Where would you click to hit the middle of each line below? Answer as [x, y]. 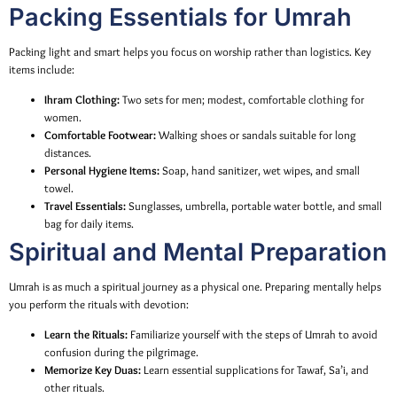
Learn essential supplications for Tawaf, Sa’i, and [255, 370]
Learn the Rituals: [86, 335]
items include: [42, 69]
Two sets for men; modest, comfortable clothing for [242, 100]
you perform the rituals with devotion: [99, 305]
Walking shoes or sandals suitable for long [256, 136]
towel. [59, 189]
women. [63, 118]
